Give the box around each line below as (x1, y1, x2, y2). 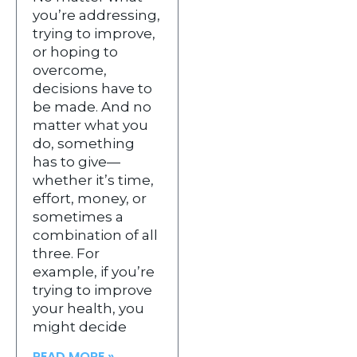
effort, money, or (33, 190, 147, 206)
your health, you (33, 300, 144, 316)
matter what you (33, 116, 148, 133)
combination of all (33, 226, 158, 243)
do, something (33, 135, 135, 151)
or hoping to (33, 43, 118, 60)
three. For (33, 245, 100, 261)
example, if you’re (33, 263, 155, 280)
